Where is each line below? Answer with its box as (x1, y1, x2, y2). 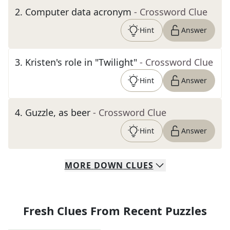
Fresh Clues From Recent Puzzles (23, 203, 207, 218)
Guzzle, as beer (25, 106, 90, 119)
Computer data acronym (25, 6, 131, 18)
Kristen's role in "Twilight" (25, 56, 137, 68)
